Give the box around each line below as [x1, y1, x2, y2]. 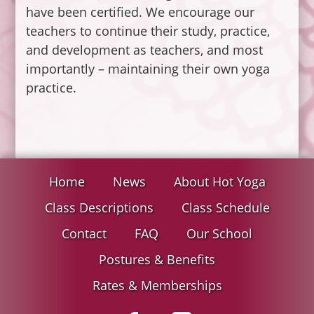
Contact [62, 225, 107, 243]
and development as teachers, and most [26, 41, 264, 59]
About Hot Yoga [173, 173, 266, 191]
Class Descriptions [44, 199, 153, 217]
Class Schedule [181, 199, 270, 217]
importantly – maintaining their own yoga [26, 60, 271, 78]
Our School [186, 225, 252, 243]
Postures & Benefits [99, 251, 215, 268]
